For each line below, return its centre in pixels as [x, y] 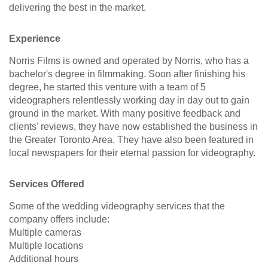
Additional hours [44, 259]
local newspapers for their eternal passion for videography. [132, 153]
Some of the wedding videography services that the [117, 206]
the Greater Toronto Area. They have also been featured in [131, 140]
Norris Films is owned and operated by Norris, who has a [129, 61]
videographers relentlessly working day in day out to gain [129, 100]
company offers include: [59, 220]
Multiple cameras [45, 233]
